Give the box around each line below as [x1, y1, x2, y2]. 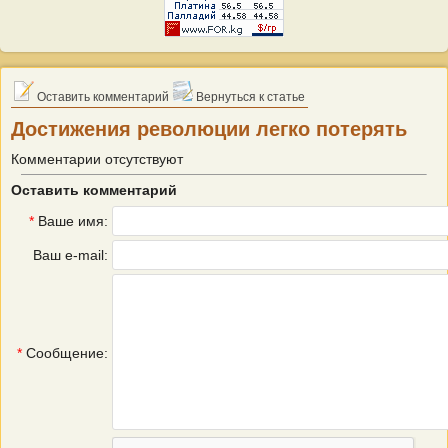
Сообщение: [22, 345, 108, 361]
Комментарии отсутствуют [11, 151, 183, 167]
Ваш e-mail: [33, 247, 108, 263]
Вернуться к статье [193, 90, 305, 104]
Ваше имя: [34, 213, 108, 229]
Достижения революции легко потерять [11, 118, 407, 140]
